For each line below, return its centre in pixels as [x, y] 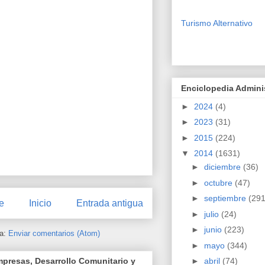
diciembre [223, 167]
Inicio [40, 203]
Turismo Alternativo [217, 23]
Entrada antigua [110, 203]
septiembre [226, 198]
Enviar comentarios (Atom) [54, 233]
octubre [219, 182]
